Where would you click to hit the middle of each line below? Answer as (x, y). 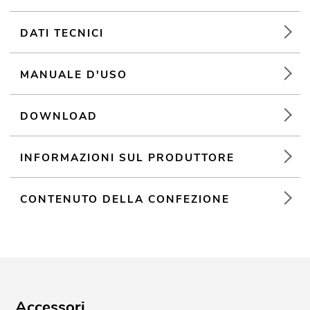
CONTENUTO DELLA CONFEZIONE (125, 199)
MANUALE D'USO (74, 74)
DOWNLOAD (59, 116)
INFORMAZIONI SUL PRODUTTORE (128, 157)
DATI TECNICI (62, 33)
